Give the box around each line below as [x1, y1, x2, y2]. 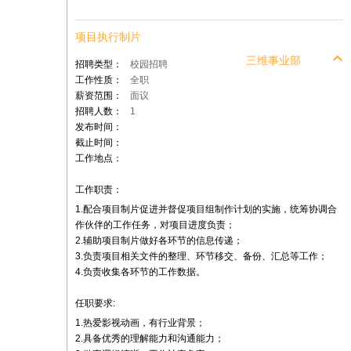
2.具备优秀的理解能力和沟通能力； [75, 333, 224, 344]
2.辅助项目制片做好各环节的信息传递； [75, 235, 243, 246]
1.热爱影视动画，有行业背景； [75, 317, 205, 328]
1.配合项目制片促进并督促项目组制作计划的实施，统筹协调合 [75, 204, 337, 215]
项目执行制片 [75, 31, 141, 43]
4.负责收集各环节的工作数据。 [75, 266, 205, 277]
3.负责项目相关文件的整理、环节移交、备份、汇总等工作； [75, 251, 327, 262]
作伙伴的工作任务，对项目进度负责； [75, 219, 235, 230]
